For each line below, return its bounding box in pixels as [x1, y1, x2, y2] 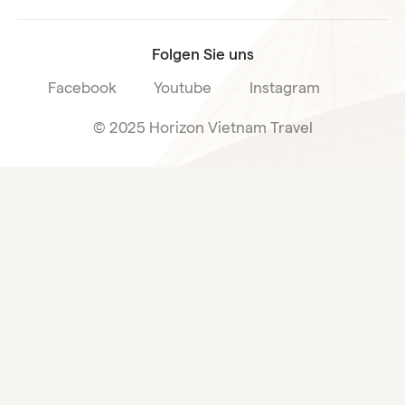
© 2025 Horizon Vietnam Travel [92, 119, 313, 137]
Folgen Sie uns [151, 45, 254, 62]
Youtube [154, 80, 212, 97]
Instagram [249, 80, 320, 97]
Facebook [48, 80, 118, 97]
